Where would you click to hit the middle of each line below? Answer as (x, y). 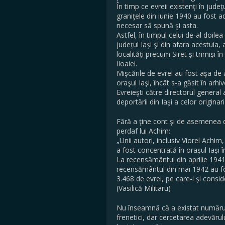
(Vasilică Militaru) (144, 188)
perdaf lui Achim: (143, 131)
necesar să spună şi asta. (157, 25)
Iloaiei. (127, 64)
